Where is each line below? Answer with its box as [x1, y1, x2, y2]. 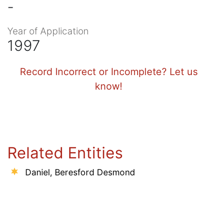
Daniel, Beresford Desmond [25, 167, 135, 177]
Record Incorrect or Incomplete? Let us [19, 65, 198, 77]
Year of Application [7, 25, 89, 37]
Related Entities [7, 143, 123, 162]
